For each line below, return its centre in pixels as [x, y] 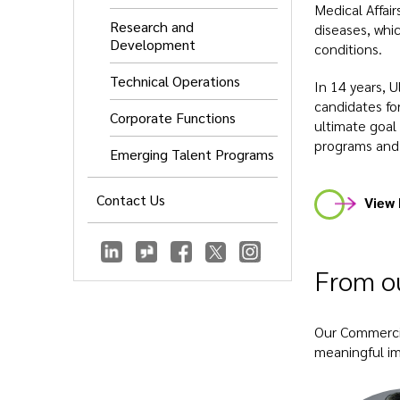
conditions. [348, 49]
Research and [152, 27]
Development [153, 45]
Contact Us [131, 200]
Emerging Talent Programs [192, 154]
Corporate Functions [173, 118]
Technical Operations [175, 81]
